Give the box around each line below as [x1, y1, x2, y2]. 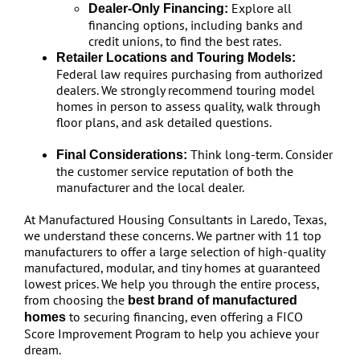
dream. [23, 342, 61, 358]
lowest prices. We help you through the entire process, [23, 276, 319, 292]
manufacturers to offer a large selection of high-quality [23, 243, 325, 260]
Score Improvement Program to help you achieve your [23, 325, 319, 342]
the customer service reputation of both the [55, 163, 293, 179]
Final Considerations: [55, 148, 187, 162]
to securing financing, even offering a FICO [65, 309, 303, 325]
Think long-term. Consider [186, 146, 333, 162]
